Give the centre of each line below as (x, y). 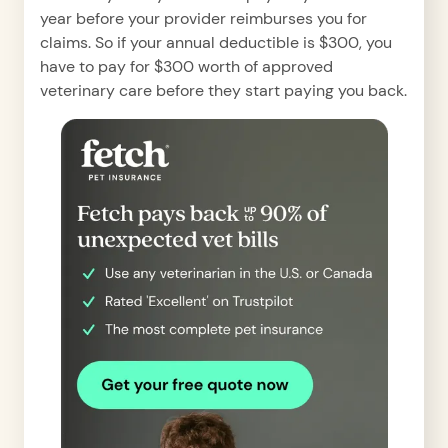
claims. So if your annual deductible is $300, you (216, 42)
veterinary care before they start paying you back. (223, 90)
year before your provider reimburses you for (203, 18)
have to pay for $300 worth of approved (186, 66)
